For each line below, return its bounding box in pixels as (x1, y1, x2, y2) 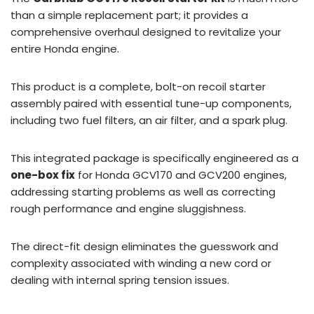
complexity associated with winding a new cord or (11, 255, 271, 271)
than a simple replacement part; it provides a (11, 7, 248, 22)
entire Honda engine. (11, 41, 119, 56)
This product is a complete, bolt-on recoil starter (11, 78, 266, 94)
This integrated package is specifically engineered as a (11, 150, 299, 165)
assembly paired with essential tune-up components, (11, 95, 292, 111)
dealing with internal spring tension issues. (11, 272, 229, 287)
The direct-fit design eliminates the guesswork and (11, 238, 278, 254)
